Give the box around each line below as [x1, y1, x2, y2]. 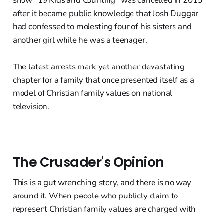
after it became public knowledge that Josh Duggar [12, 8, 198, 20]
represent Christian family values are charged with [12, 203, 196, 215]
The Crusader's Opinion [12, 153, 164, 172]
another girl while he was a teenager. [12, 34, 147, 46]
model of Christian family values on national [12, 88, 173, 99]
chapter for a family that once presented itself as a [12, 74, 194, 86]
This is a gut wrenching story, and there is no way [12, 177, 192, 189]
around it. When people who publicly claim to [12, 190, 178, 202]
